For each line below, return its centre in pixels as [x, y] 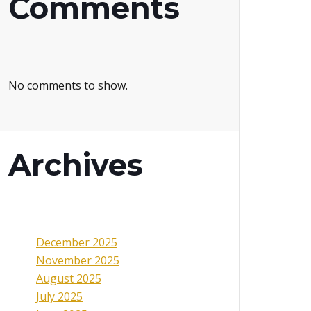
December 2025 [77, 243]
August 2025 [69, 279]
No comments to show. [68, 86]
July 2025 [59, 297]
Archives [76, 165]
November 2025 [78, 261]
